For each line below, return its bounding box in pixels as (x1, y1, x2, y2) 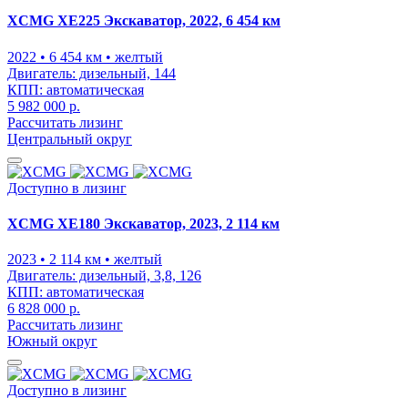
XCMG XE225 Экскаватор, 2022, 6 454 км (7, 13, 280, 29)
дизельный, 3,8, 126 (76, 268, 201, 284)
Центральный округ (7, 130, 132, 147)
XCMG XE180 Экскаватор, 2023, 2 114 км (7, 215, 280, 231)
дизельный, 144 (76, 65, 176, 81)
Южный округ (7, 333, 97, 350)
